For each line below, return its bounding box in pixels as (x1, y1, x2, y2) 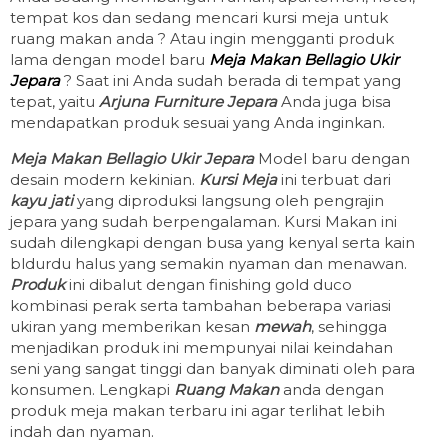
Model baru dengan (258, 148, 410, 168)
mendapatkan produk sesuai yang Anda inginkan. (10, 112, 385, 132)
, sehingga (311, 316, 387, 336)
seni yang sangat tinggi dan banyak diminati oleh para (10, 358, 415, 378)
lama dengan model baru (10, 49, 209, 69)
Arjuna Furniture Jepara (99, 91, 277, 111)
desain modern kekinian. (10, 169, 199, 189)
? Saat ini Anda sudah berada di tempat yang (64, 70, 401, 90)
